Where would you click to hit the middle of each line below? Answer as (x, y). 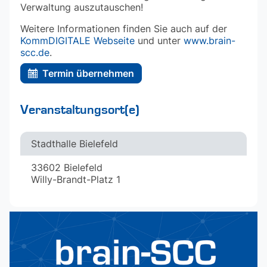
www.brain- (209, 41)
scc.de (35, 52)
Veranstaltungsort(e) (80, 110)
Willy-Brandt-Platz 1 (76, 179)
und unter (159, 41)
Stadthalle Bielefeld (74, 144)
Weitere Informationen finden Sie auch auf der (124, 29)
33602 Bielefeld (67, 167)
